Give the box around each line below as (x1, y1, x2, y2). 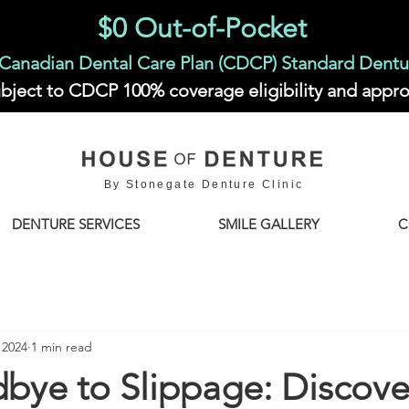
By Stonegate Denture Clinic (103, 178, 304, 191)
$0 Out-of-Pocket (97, 12, 307, 45)
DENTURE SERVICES (12, 215, 140, 233)
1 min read (31, 338, 92, 355)
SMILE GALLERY (218, 215, 320, 233)
